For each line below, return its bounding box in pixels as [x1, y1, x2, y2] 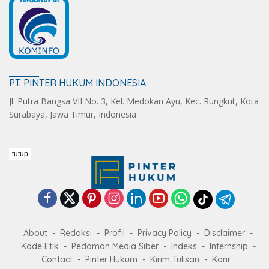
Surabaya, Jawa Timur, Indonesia [9, 109, 136, 121]
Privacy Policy [138, 228, 192, 239]
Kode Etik [20, 241, 59, 252]
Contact [41, 254, 73, 265]
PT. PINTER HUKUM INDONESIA [9, 77, 146, 89]
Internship [209, 241, 248, 252]
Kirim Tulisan [150, 254, 199, 265]
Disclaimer [204, 228, 245, 239]
